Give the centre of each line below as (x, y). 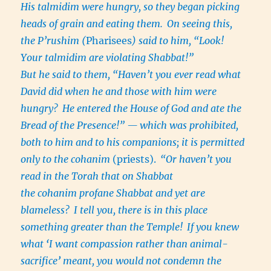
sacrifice (39, 261)
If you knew (213, 227)
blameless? (47, 210)
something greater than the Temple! (103, 227)
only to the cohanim (66, 159)
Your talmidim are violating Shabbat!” (109, 58)
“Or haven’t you (196, 159)
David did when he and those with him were (119, 92)
